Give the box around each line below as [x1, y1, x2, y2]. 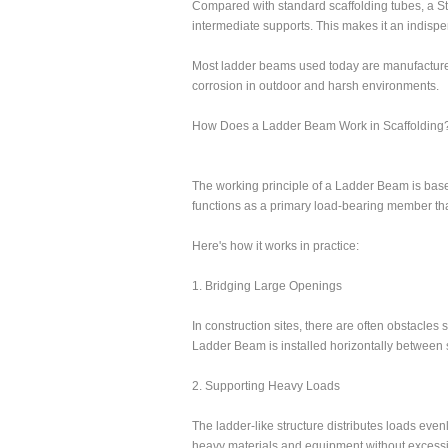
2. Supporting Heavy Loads [192, 379, 340, 393]
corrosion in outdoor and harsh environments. [192, 79, 439, 93]
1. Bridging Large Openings [192, 279, 342, 293]
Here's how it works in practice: [192, 239, 359, 253]
